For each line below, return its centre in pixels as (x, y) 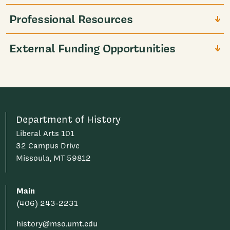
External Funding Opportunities (92, 48)
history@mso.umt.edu (57, 224)
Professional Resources (71, 19)
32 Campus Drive (48, 146)
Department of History (69, 119)
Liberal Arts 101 (45, 133)
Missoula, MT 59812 (54, 158)
